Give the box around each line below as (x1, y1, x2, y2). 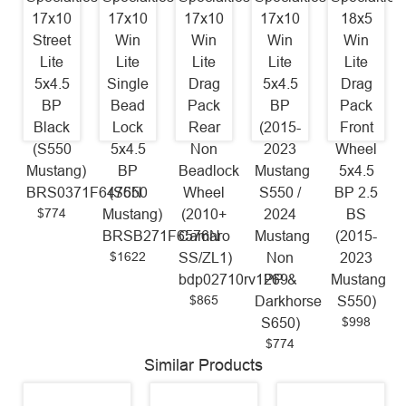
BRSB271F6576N (102, 227, 221, 244)
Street (33, 32, 71, 48)
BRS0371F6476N (26, 184, 143, 200)
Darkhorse (255, 293, 323, 309)
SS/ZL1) (179, 249, 233, 266)
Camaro (179, 227, 231, 244)
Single (107, 75, 149, 92)
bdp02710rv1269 (179, 271, 289, 287)
